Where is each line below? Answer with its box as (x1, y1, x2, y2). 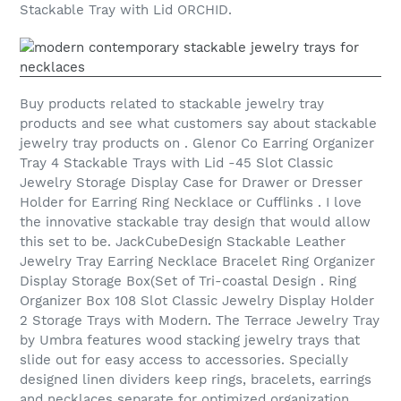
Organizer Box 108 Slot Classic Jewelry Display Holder (20, 292, 374, 309)
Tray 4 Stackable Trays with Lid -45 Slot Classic (20, 154, 333, 171)
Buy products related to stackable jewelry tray (20, 95, 324, 112)
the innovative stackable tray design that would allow (20, 213, 371, 230)
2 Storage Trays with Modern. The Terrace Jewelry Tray (20, 311, 380, 328)
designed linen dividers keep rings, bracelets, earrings (20, 371, 371, 388)
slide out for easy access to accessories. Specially (20, 351, 348, 368)
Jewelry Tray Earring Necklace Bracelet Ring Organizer (20, 252, 375, 269)
